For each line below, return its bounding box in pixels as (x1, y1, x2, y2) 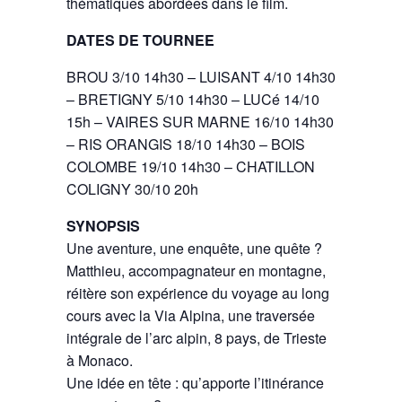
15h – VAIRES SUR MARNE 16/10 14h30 (66, 110, 334, 132)
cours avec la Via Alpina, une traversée (66, 304, 315, 326)
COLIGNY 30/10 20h (66, 178, 198, 199)
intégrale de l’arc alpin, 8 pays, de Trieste (66, 327, 327, 348)
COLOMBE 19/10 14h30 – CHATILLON (66, 155, 315, 177)
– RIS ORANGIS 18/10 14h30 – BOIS (66, 133, 305, 154)
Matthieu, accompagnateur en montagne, (66, 259, 326, 281)
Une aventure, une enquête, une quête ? (66, 237, 322, 258)
